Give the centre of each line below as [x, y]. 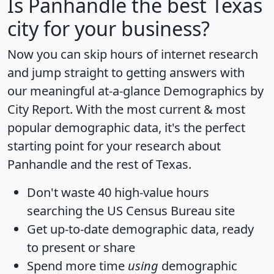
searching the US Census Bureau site [131, 210]
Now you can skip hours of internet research [133, 54]
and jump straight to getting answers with [126, 72]
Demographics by [213, 91]
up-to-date [80, 229]
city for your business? [109, 28]
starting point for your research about [114, 146]
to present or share [81, 247]
